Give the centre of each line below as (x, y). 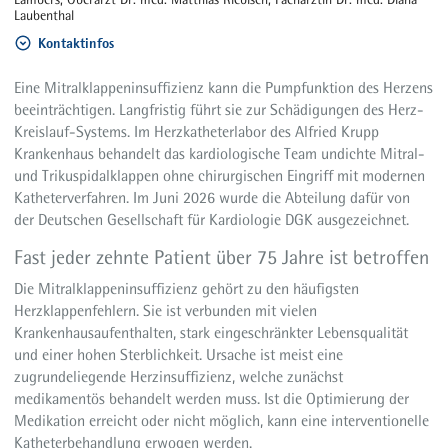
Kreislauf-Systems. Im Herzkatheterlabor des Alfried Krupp (197, 132)
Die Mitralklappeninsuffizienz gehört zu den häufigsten (187, 289)
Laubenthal (44, 15)
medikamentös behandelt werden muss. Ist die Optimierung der (212, 399)
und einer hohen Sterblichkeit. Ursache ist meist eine (179, 355)
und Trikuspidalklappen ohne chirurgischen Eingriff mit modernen (220, 176)
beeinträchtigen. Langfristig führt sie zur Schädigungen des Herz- (219, 110)
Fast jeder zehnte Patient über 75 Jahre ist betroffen (222, 257)
